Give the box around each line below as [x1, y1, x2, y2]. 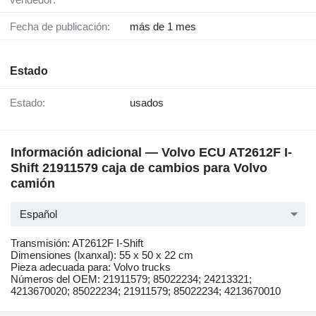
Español [20, 208, 57, 221]
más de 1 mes [130, 20, 196, 33]
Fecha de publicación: [16, 20, 110, 33]
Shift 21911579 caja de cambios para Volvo [11, 161, 267, 176]
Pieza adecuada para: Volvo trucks [11, 261, 171, 274]
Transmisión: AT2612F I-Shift [11, 237, 143, 250]
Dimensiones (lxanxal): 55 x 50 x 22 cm [11, 249, 193, 262]
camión [11, 176, 55, 191]
